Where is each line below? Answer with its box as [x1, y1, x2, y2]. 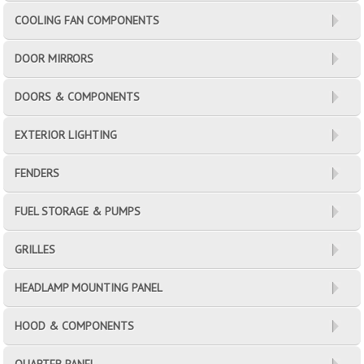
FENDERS [15, 165, 60, 180]
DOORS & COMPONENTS [15, 89, 141, 104]
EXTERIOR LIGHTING [15, 127, 118, 142]
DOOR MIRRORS [15, 50, 94, 66]
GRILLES [15, 241, 56, 257]
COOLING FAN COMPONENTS [15, 12, 160, 28]
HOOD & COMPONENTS [15, 318, 135, 333]
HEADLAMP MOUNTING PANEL [15, 279, 163, 295]
